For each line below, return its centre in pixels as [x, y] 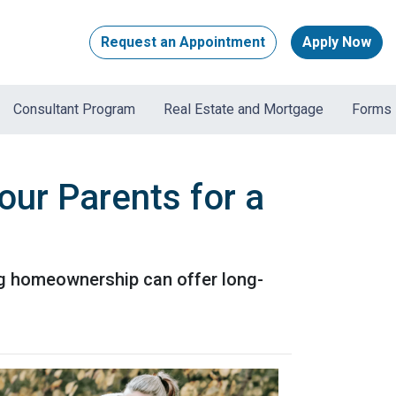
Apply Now [337, 42]
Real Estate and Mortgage [244, 110]
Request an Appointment [183, 42]
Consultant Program [75, 110]
